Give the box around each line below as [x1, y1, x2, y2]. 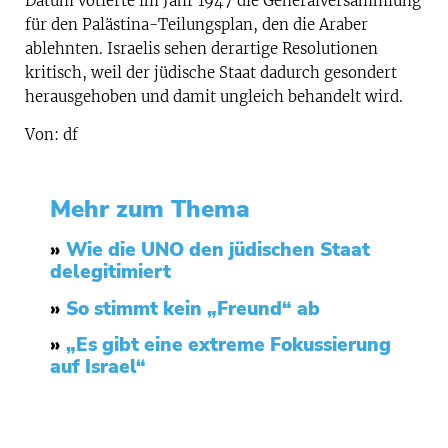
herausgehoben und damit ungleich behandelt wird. [25, 87, 403, 107]
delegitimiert [50, 259, 171, 286]
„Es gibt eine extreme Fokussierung [66, 332, 391, 359]
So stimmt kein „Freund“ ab [66, 295, 320, 322]
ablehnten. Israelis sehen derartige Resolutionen [25, 39, 378, 59]
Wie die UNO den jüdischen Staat [66, 237, 370, 264]
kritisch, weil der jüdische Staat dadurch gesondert [25, 63, 397, 83]
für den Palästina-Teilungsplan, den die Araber [25, 15, 368, 35]
